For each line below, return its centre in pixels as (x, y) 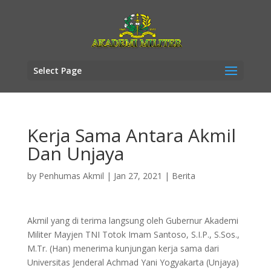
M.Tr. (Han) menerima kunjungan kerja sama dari (123, 248)
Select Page (57, 70)
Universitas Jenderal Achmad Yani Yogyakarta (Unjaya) (133, 262)
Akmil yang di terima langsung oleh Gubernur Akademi (132, 220)
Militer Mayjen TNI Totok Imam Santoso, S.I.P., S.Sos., (133, 234)
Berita (183, 176)
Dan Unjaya (75, 153)
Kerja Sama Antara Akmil (131, 135)
